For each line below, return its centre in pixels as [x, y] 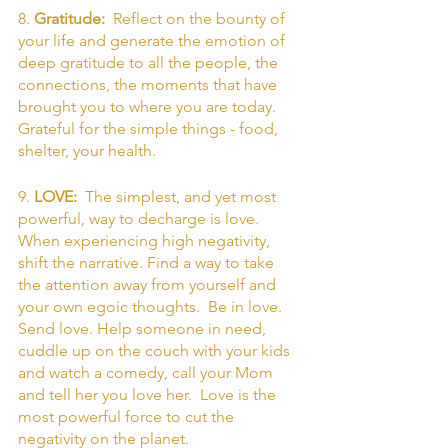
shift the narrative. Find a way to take [148, 263]
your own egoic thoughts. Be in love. [152, 307]
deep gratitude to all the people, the [150, 63]
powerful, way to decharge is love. [140, 219]
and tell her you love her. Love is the [149, 395]
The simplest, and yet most [182, 197]
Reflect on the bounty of [201, 19]
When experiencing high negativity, [146, 241]
